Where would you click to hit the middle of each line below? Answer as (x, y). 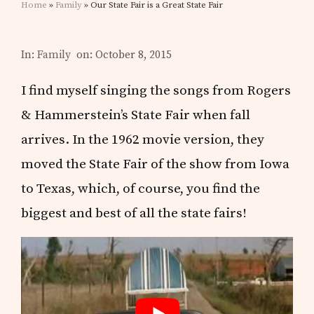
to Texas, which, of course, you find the (141, 188)
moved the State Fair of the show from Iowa (156, 164)
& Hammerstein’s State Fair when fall (136, 115)
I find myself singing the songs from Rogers (156, 90)
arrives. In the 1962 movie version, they (143, 139)
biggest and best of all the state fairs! (134, 213)
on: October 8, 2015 (124, 55)
